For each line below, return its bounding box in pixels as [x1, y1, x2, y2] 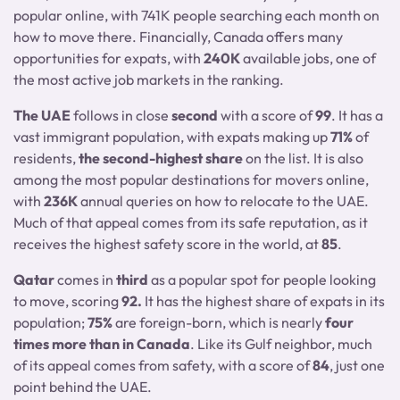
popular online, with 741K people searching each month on [13, 6, 379, 24]
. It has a [331, 106, 383, 124]
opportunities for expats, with [13, 49, 204, 67]
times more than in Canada [13, 335, 190, 353]
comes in [57, 271, 116, 288]
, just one [329, 356, 385, 374]
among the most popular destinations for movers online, [13, 171, 369, 188]
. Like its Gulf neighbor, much [190, 335, 372, 353]
